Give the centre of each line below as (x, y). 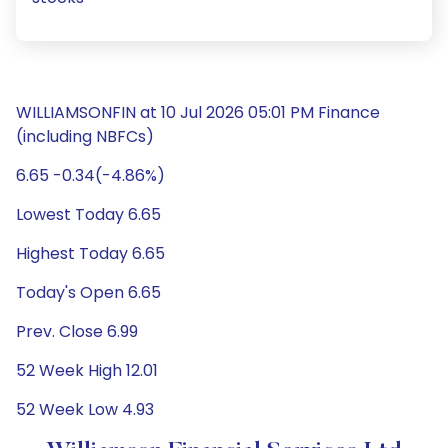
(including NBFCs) (85, 136)
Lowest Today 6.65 (88, 214)
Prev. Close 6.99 (77, 331)
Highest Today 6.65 (90, 253)
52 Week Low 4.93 (85, 409)
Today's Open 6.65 (88, 292)
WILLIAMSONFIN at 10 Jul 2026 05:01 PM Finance (198, 112)
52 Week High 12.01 (87, 370)
